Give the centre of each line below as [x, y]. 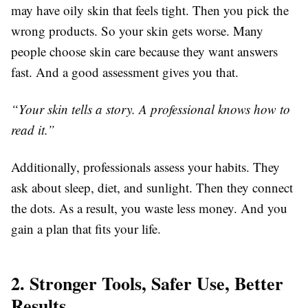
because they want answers [208, 52]
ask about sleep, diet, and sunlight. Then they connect [152, 188]
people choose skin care [73, 52]
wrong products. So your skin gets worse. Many [137, 31]
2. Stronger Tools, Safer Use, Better [147, 284]
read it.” [33, 130]
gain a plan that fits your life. [86, 229]
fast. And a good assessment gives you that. [125, 72]
